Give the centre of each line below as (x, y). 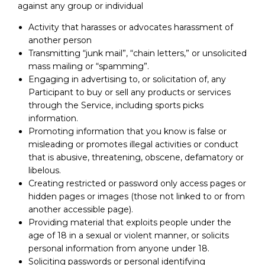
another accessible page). (80, 209)
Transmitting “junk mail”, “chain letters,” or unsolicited (137, 53)
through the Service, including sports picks (116, 105)
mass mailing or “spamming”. (88, 66)
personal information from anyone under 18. (119, 248)
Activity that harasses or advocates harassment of (130, 27)
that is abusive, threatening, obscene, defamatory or (136, 157)
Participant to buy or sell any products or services (129, 92)
